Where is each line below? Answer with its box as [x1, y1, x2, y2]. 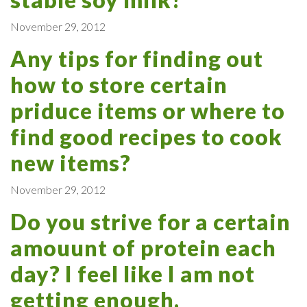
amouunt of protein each [10, 234, 276, 261]
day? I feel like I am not [10, 260, 255, 287]
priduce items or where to [10, 97, 285, 124]
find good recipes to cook [10, 123, 282, 150]
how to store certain [10, 71, 228, 98]
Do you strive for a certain [10, 208, 291, 235]
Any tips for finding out [10, 45, 263, 72]
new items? [10, 149, 131, 176]
